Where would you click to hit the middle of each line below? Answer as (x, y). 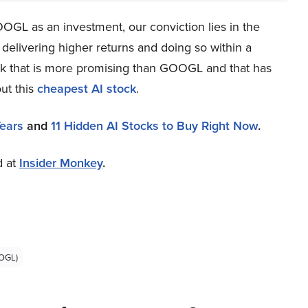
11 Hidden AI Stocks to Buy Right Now (154, 126)
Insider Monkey (61, 163)
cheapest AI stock (87, 89)
